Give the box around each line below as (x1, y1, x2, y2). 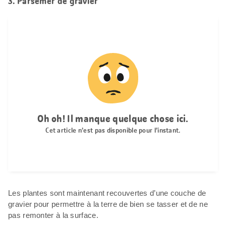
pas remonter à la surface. (8, 211, 98, 220)
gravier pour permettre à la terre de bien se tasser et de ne (8, 200, 208, 209)
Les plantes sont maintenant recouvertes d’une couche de (8, 189, 206, 198)
